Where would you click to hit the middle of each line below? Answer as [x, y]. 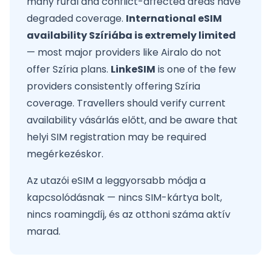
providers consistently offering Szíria [113, 86]
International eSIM [174, 18]
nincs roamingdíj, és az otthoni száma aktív [129, 214]
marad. [44, 231]
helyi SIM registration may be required [116, 137]
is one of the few [196, 69]
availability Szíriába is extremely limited [131, 35]
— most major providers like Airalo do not [124, 52]
